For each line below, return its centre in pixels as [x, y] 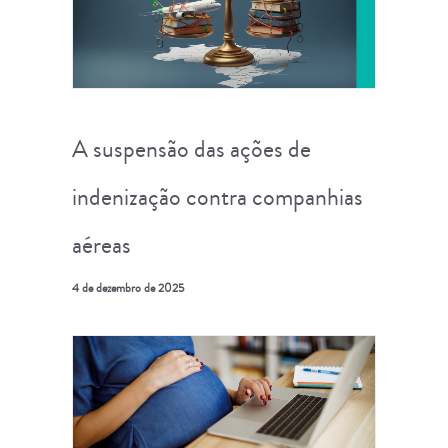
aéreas [101, 244]
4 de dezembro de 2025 [128, 288]
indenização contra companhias [217, 196]
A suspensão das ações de [191, 148]
